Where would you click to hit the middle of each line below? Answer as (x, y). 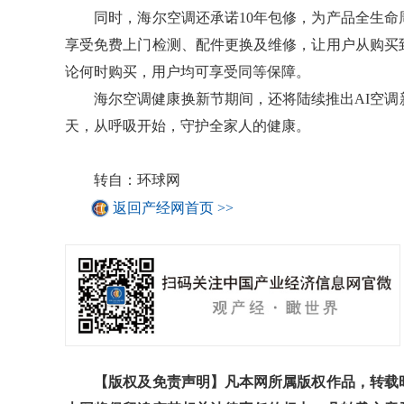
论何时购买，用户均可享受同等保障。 (188, 71)
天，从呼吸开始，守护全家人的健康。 (188, 125)
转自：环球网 (123, 179)
